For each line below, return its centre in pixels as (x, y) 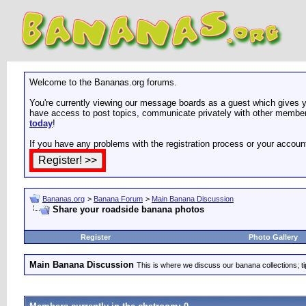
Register (96, 237)
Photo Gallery (273, 237)
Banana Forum (118, 199)
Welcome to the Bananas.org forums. (103, 82)
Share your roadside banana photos (128, 209)
